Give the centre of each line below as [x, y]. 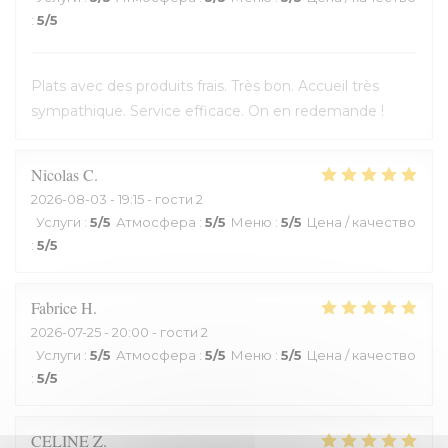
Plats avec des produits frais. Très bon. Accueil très [205, 86]
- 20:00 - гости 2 [154, 332]
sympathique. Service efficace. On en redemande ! [207, 111]
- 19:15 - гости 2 [155, 199]
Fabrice [54, 307]
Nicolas [55, 174]
